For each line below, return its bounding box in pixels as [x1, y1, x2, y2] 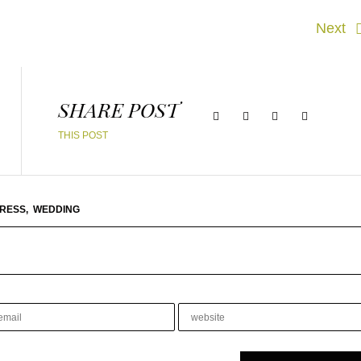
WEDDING [33, 204, 80, 215]
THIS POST [58, 130, 108, 141]
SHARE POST [58, 96, 179, 122]
